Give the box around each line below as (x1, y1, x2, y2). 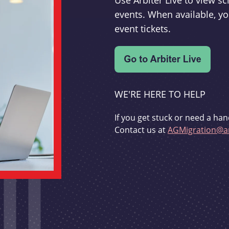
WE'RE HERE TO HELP (114, 88, 205, 101)
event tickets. (114, 22, 171, 35)
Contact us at (114, 124, 168, 136)
